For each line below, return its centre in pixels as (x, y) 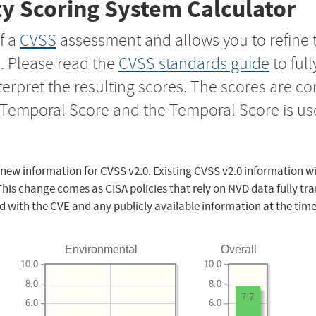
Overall (239, 250)
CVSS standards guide (194, 64)
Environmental (102, 250)
